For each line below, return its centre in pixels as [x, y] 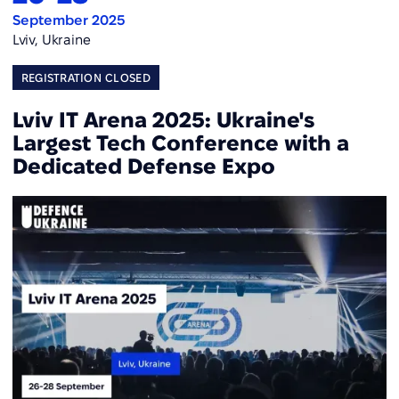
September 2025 [68, 20]
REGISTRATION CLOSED [85, 77]
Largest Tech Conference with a [180, 142]
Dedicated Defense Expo [143, 166]
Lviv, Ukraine [51, 40]
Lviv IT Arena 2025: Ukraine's [163, 119]
